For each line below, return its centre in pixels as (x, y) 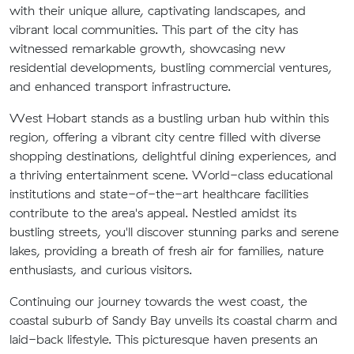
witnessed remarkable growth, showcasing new (147, 48)
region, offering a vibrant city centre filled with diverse (165, 137)
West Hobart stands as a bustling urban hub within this (169, 118)
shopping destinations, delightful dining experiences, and (173, 156)
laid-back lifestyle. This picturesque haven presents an (164, 339)
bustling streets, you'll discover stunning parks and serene (174, 232)
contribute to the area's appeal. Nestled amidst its (153, 213)
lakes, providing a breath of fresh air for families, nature (167, 250)
